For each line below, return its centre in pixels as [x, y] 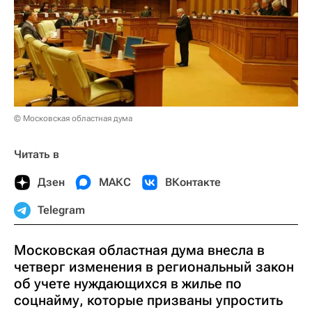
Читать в [37, 155]
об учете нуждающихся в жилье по [128, 284]
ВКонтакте [193, 182]
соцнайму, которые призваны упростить [148, 301]
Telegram [61, 210]
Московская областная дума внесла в [139, 250]
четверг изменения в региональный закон [154, 267]
